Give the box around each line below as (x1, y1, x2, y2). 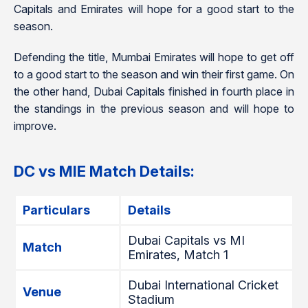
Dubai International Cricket (128, 278, 278, 292)
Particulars (23, 203, 90, 217)
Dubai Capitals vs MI (128, 233, 245, 247)
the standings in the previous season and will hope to (14, 102, 294, 115)
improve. (14, 119, 56, 133)
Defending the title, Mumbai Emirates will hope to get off (14, 50, 294, 64)
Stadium (128, 292, 175, 307)
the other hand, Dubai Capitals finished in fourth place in (14, 85, 294, 98)
